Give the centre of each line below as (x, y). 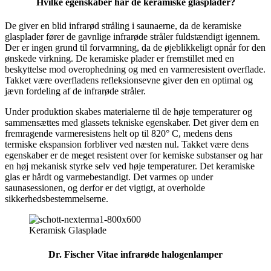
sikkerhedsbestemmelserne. (57, 199)
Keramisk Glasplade (69, 230)
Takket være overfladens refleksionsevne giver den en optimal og (129, 80)
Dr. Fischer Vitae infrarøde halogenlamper (135, 254)
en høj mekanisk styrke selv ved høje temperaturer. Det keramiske (130, 166)
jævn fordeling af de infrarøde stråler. (77, 91)
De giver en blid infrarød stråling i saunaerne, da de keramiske (123, 26)
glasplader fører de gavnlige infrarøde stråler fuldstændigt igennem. (132, 37)
